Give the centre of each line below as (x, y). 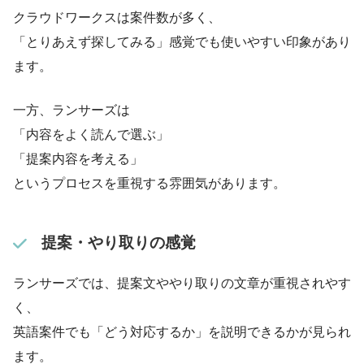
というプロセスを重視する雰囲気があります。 (149, 183)
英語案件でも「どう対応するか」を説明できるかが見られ (182, 331)
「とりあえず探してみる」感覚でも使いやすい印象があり (182, 41)
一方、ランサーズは (71, 110)
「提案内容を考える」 (78, 158)
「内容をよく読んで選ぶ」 (91, 134)
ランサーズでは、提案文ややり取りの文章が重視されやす (182, 283)
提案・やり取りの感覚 (118, 243)
